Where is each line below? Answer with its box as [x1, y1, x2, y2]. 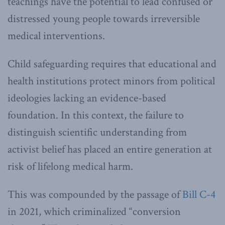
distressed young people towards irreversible [8, 11, 200, 26]
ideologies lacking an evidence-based [8, 90, 166, 105]
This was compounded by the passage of [8, 187, 182, 202]
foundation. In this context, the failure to [8, 107, 184, 123]
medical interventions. [8, 28, 105, 43]
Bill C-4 [182, 187, 215, 202]
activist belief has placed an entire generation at [8, 142, 212, 157]
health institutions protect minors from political [8, 73, 215, 88]
